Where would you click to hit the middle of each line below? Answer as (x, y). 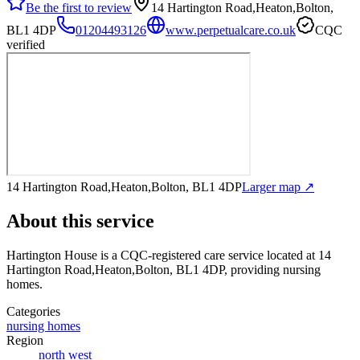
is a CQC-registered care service (180, 255)
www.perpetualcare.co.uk (231, 30)
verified (26, 44)
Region (25, 340)
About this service (80, 221)
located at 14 (297, 255)
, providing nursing (272, 269)
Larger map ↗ (278, 186)
